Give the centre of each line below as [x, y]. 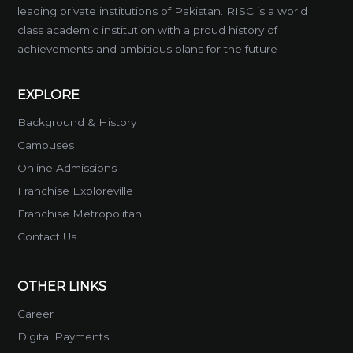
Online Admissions [67, 167]
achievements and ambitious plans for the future [148, 48]
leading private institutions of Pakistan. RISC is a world [163, 11]
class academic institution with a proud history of [148, 30]
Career [36, 313]
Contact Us [47, 236]
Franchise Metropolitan [80, 213]
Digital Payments [63, 336]
